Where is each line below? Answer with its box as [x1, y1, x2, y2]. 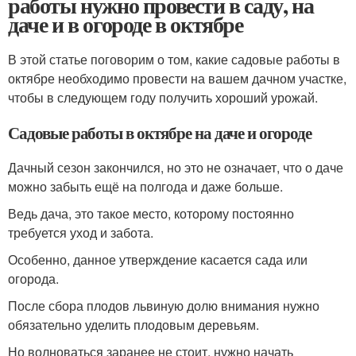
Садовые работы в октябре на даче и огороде [8, 121, 311, 145]
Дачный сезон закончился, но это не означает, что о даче [8, 158, 343, 176]
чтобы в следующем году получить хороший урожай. [8, 88, 318, 106]
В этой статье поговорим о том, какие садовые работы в [8, 50, 340, 68]
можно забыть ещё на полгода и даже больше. [8, 177, 283, 195]
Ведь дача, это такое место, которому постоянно [8, 204, 294, 222]
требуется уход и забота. [8, 223, 153, 242]
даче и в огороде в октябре [8, 8, 243, 41]
